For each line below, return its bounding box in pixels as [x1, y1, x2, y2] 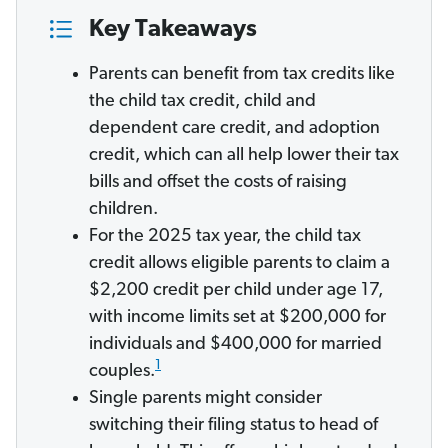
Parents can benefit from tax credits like [89, 65, 395, 85]
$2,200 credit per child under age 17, [89, 281, 383, 301]
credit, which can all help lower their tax [89, 146, 399, 166]
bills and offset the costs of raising [89, 173, 347, 193]
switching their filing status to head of [89, 416, 378, 436]
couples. [89, 362, 155, 382]
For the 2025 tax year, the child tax [89, 227, 361, 247]
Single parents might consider [89, 389, 322, 409]
